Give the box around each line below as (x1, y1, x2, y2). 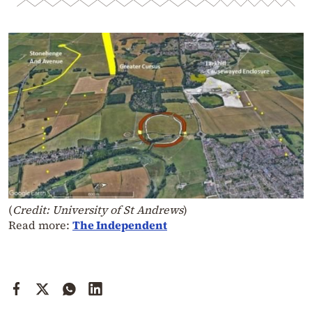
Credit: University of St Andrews (13, 201, 183, 217)
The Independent (72, 217, 167, 233)
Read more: (8, 217, 72, 233)
